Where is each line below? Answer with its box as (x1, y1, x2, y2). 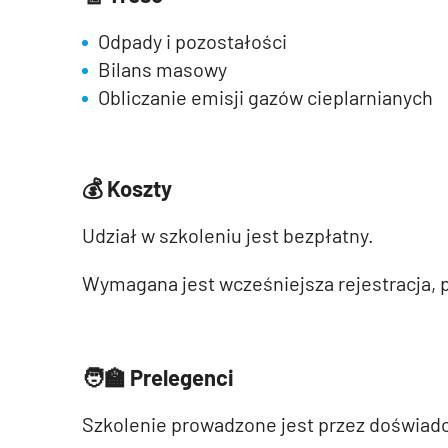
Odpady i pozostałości (98, 29, 287, 53)
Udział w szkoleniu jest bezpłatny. (82, 223, 374, 247)
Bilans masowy (98, 57, 227, 81)
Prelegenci (130, 364, 234, 390)
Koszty (107, 175, 172, 201)
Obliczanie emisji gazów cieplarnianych (98, 85, 433, 109)
